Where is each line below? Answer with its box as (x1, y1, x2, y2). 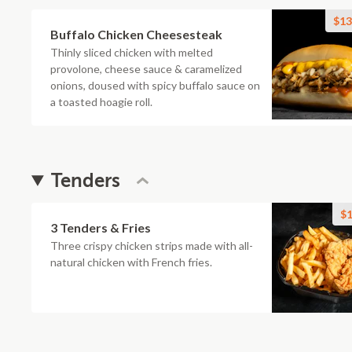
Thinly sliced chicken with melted (50, 46, 213, 59)
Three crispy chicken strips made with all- (50, 239, 253, 252)
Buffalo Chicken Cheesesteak (50, 27, 222, 42)
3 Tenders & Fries (50, 220, 151, 235)
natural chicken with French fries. (50, 255, 212, 269)
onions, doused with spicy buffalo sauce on (50, 79, 260, 92)
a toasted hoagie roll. (50, 95, 152, 108)
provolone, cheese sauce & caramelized (50, 62, 242, 75)
